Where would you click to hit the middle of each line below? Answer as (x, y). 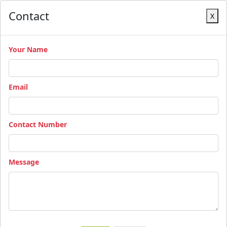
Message (24, 162)
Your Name (28, 49)
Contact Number (38, 124)
